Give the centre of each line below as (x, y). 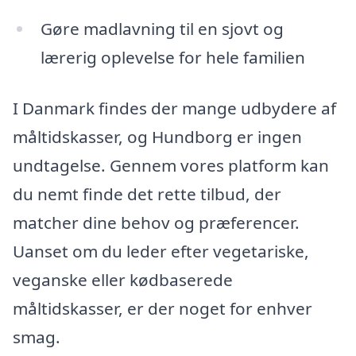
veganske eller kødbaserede (123, 280)
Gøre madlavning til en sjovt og (162, 29)
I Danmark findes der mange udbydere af (174, 108)
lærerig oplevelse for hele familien (172, 58)
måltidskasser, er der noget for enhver (163, 309)
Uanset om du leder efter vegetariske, (161, 252)
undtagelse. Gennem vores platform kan (171, 166)
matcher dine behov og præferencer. (156, 223)
